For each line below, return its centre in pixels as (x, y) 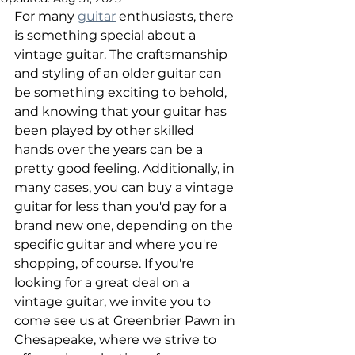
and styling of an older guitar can (120, 73)
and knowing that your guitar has (122, 111)
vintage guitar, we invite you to (114, 302)
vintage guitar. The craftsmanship (122, 54)
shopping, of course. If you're (106, 263)
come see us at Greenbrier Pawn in (126, 321)
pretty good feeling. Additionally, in (126, 168)
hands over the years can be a (110, 149)
